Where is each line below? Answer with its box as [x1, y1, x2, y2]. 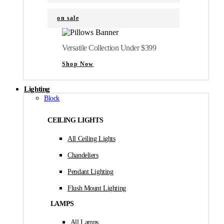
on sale [57, 14, 79, 21]
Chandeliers [67, 151, 98, 159]
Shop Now [62, 60, 94, 68]
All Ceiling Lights [67, 135, 115, 143]
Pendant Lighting [67, 168, 113, 176]
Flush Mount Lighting [67, 184, 126, 192]
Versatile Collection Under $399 [62, 43, 156, 52]
